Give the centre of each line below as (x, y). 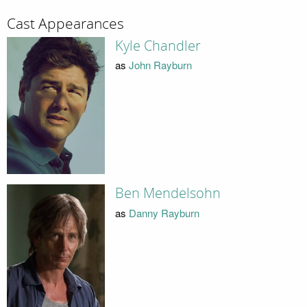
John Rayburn (160, 65)
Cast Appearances (65, 24)
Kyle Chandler (158, 46)
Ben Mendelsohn (168, 194)
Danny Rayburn (164, 212)
